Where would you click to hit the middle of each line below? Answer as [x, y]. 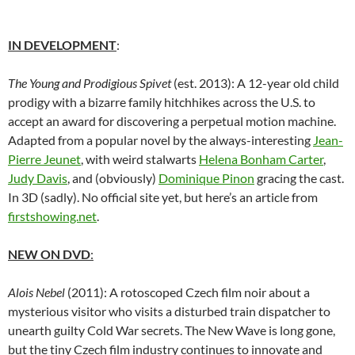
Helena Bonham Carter [261, 159]
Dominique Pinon [206, 178]
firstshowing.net [52, 216]
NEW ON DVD [49, 254]
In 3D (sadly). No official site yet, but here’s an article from [163, 197]
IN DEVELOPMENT [62, 45]
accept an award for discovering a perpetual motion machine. [172, 121]
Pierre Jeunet [44, 159]
